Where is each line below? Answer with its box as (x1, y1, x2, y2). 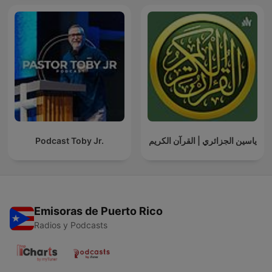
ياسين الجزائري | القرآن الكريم (148, 135, 257, 146)
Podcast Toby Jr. (35, 135, 104, 146)
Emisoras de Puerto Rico (34, 205, 163, 218)
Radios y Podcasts (34, 220, 107, 231)
